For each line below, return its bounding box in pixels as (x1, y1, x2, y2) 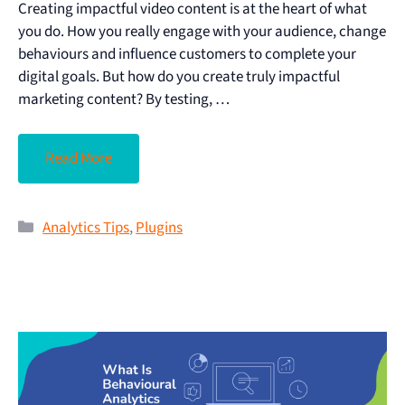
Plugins (136, 217, 184, 240)
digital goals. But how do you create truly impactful (18, 65, 340, 88)
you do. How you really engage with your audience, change (18, 20, 386, 42)
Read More (45, 147, 112, 170)
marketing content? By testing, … (18, 88, 230, 110)
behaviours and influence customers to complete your (18, 42, 356, 65)
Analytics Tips (42, 217, 130, 240)
